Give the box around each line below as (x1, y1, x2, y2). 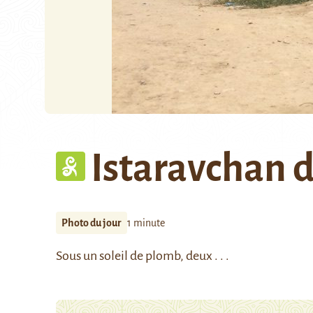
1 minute (127, 217, 165, 228)
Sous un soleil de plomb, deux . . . (56, 249, 229, 263)
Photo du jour (61, 217, 122, 228)
